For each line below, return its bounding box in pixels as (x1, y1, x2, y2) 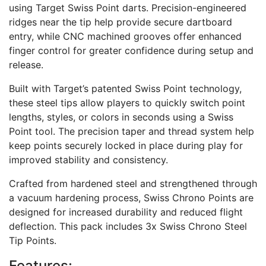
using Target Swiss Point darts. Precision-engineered (9, 1, 246, 14)
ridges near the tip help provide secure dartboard (9, 15, 232, 28)
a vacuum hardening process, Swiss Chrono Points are (9, 191, 254, 204)
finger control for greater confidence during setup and (9, 44, 254, 56)
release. (9, 58, 43, 71)
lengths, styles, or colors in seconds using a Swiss (9, 110, 233, 123)
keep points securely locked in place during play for (9, 139, 243, 151)
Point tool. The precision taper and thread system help (9, 125, 254, 137)
